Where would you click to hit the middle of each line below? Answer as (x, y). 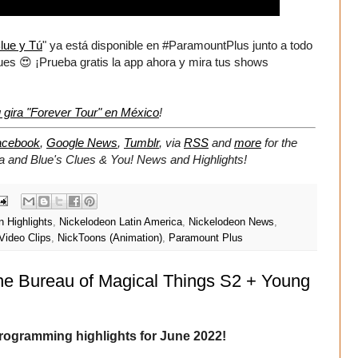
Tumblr (141, 143)
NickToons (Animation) (110, 238)
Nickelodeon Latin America (121, 222)
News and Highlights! (192, 160)
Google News (82, 143)
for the (281, 143)
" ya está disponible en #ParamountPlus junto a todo (177, 46)
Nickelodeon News (231, 222)
